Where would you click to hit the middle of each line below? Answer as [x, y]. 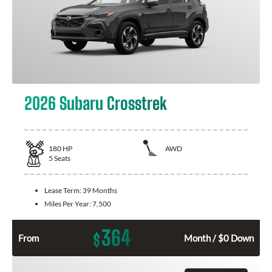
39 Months [100, 191]
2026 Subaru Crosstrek [96, 103]
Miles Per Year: [68, 204]
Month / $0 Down [219, 238]
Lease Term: [63, 191]
